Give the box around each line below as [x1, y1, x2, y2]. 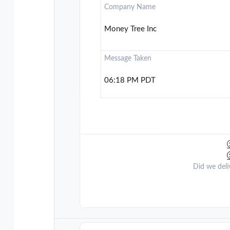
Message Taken [104, 55, 152, 63]
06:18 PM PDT [104, 76, 156, 85]
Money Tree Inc [104, 25, 157, 33]
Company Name [104, 4, 156, 11]
